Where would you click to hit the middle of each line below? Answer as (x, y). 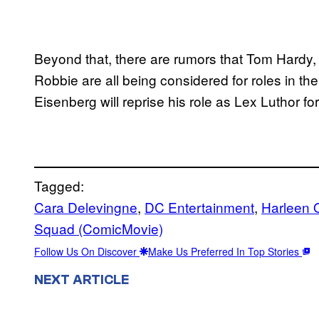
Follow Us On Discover (87, 251)
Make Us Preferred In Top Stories (225, 251)
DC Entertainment (199, 206)
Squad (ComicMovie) (99, 228)
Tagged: (59, 185)
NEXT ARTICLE (82, 279)
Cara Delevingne (86, 206)
